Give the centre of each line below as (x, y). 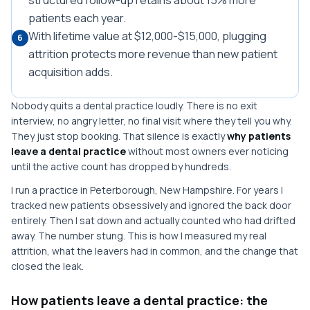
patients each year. (77, 18)
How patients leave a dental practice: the (139, 300)
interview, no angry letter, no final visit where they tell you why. (152, 121)
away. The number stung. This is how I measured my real (139, 236)
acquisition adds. (71, 72)
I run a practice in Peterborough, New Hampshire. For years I (147, 190)
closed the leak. (47, 266)
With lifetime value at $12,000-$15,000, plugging (147, 36)
